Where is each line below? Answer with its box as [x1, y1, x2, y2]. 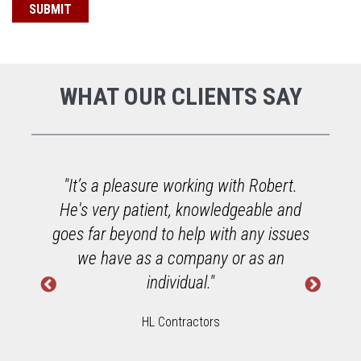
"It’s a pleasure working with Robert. [64, 176, 297, 196]
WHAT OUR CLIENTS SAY [59, 82, 302, 110]
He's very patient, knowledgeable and [60, 200, 301, 220]
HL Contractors [141, 314, 220, 330]
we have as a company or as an [77, 248, 284, 268]
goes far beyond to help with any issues [52, 224, 309, 244]
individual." [147, 272, 214, 293]
